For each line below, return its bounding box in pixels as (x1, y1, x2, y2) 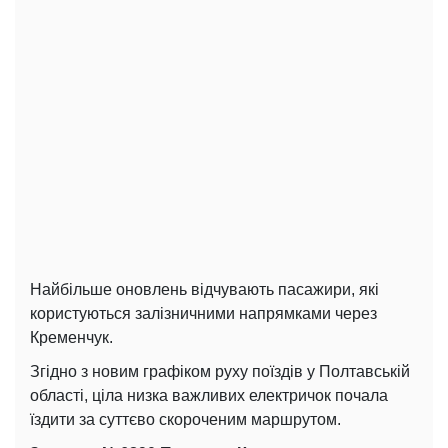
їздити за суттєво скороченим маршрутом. (30, 410, 341, 428)
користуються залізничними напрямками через (30, 304, 377, 322)
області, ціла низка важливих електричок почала (30, 386, 388, 404)
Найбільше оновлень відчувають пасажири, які (30, 280, 379, 298)
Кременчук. (30, 328, 113, 346)
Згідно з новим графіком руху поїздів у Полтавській (30, 362, 410, 380)
